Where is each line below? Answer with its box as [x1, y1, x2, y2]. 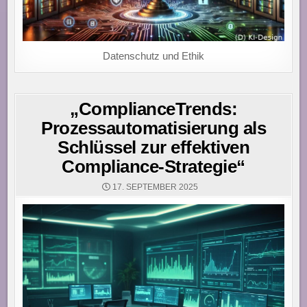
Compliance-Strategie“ [62, 156, 245, 177]
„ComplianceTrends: [70, 99, 237, 120]
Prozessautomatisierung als [41, 118, 266, 139]
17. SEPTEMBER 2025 [110, 182, 198, 193]
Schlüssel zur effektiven [58, 137, 249, 158]
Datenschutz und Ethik [103, 50, 204, 62]
